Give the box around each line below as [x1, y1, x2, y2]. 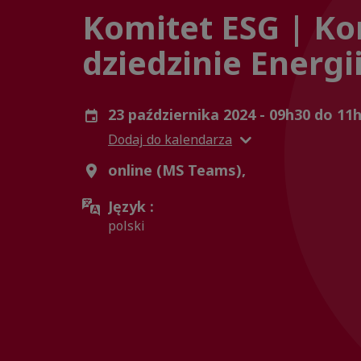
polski [108, 217, 145, 234]
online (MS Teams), [108, 160, 246, 180]
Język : [108, 197, 154, 216]
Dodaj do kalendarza [108, 130, 232, 148]
